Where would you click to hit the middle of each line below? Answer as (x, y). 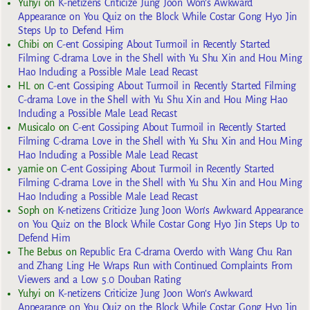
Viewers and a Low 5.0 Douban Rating (100, 280)
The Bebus (40, 252)
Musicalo (37, 128)
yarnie (31, 169)
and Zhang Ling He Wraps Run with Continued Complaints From (155, 266)
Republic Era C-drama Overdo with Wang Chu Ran (186, 252)
